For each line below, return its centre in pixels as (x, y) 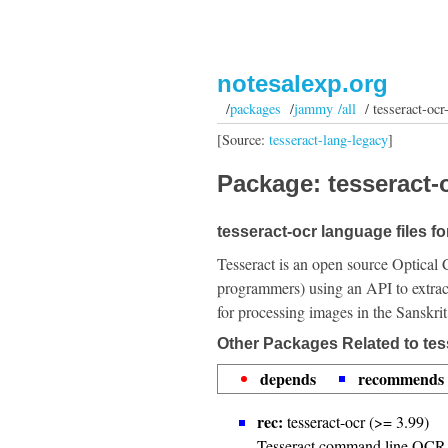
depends (288, 378)
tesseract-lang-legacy (328, 139)
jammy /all (324, 108)
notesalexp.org (302, 83)
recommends (401, 378)
